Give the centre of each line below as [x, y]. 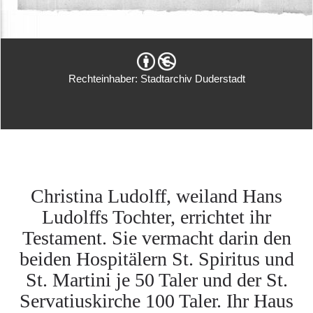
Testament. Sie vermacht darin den [156, 238]
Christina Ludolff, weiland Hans [156, 196]
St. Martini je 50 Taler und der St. [156, 280]
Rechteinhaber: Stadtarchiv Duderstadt [156, 79]
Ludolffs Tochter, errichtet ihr [156, 217]
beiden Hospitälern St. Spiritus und [156, 259]
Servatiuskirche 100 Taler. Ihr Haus [156, 301]
